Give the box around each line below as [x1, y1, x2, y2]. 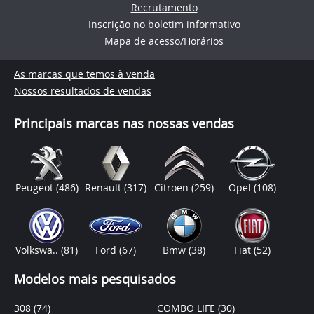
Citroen [154, 181, 192, 194]
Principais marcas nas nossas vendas [14, 115, 234, 132]
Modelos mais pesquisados [14, 271, 176, 287]
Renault [84, 181, 124, 194]
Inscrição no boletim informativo [88, 18, 240, 31]
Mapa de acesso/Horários [104, 34, 224, 48]
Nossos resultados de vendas [14, 84, 151, 97]
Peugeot [15, 181, 56, 194]
